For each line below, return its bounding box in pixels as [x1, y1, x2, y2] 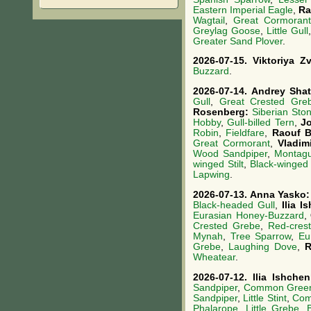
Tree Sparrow [230, 230, 292, 242]
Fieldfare [226, 128, 265, 139]
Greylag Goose [193, 25, 261, 36]
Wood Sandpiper [193, 149, 268, 160]
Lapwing [193, 169, 230, 180]
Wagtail [193, 15, 225, 26]
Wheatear [193, 251, 235, 262]
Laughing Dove [228, 241, 297, 252]
